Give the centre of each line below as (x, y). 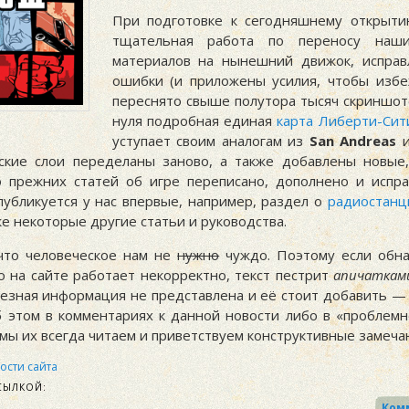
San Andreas (353, 141)
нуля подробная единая (194, 121)
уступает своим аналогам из (210, 141)
